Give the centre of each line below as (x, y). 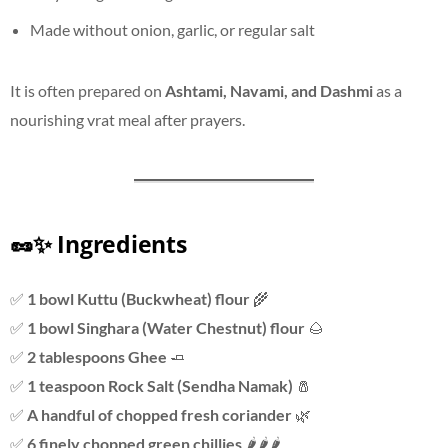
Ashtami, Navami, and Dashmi (269, 90)
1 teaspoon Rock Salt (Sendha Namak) (160, 386)
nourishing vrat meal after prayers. (127, 119)
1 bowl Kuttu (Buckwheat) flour (138, 299)
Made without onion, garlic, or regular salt (172, 29)
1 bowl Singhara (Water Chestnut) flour (166, 328)
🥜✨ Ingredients (98, 244)
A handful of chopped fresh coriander (159, 415)
